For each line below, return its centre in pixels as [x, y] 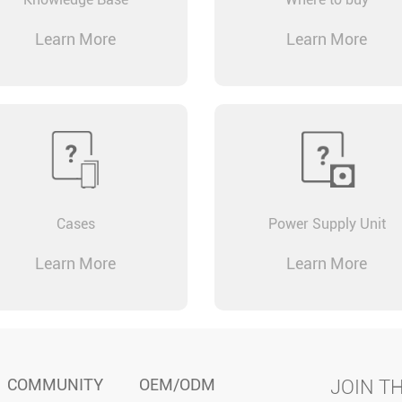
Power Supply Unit [327, 224]
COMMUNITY [56, 385]
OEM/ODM [177, 385]
